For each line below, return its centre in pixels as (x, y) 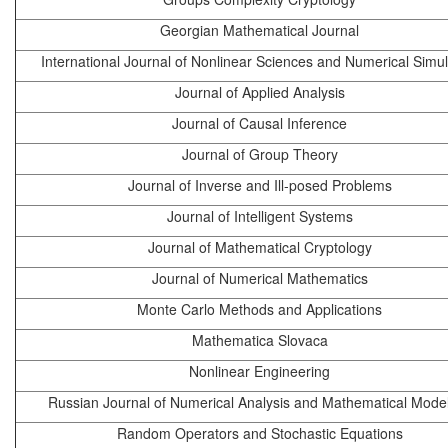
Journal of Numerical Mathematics (259, 278)
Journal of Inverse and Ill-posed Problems (259, 185)
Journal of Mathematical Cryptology (259, 247)
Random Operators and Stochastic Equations (259, 433)
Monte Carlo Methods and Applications (259, 309)
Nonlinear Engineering (259, 371)
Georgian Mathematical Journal (259, 30)
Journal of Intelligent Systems (259, 216)
